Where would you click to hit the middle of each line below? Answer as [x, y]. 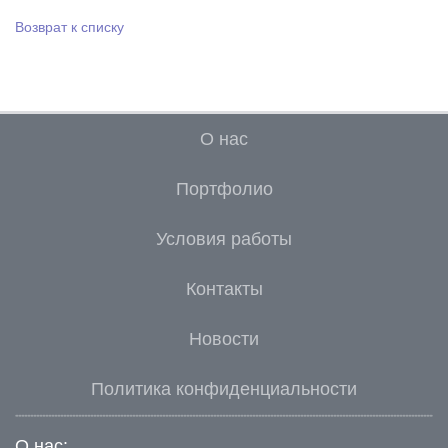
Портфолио [224, 189]
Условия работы [224, 239]
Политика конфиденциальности [224, 389]
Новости [224, 339]
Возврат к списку [69, 27]
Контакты [224, 289]
